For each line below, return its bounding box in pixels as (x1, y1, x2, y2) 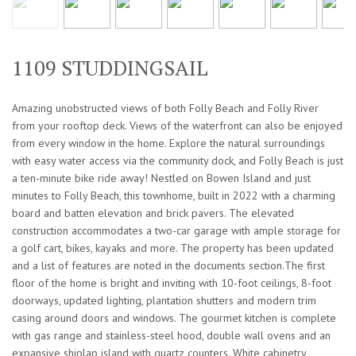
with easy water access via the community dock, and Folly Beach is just (12, 153, 343, 168)
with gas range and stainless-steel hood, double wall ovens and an (12, 328, 331, 343)
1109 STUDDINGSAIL (12, 54, 208, 82)
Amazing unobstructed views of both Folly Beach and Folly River (12, 101, 319, 116)
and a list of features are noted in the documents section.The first (12, 258, 325, 273)
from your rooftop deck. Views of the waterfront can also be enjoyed (12, 118, 342, 133)
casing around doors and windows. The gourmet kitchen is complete (12, 311, 336, 326)
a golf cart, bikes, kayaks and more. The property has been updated (12, 241, 334, 256)
